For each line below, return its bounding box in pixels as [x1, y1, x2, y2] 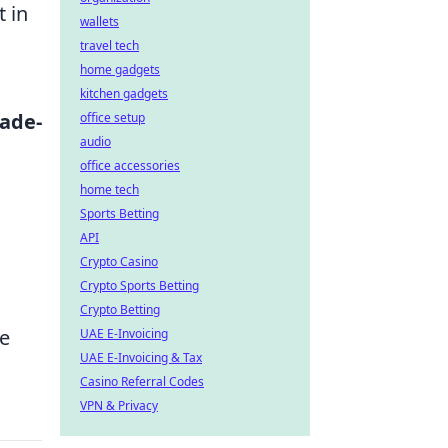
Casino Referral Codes [80, 373, 204, 390]
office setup [80, 109, 145, 126]
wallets [80, 13, 119, 30]
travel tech [80, 37, 139, 54]
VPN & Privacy [80, 397, 158, 414]
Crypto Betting [80, 301, 160, 318]
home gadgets [80, 61, 160, 78]
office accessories [80, 157, 180, 174]
